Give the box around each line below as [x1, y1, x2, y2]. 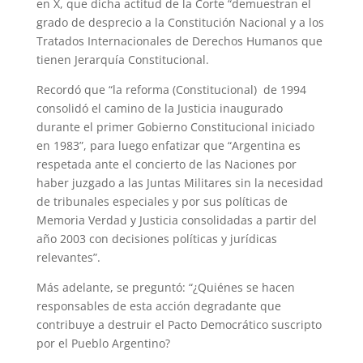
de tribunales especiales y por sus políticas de [36, 193, 288, 209]
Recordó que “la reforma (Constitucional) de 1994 [36, 81, 306, 97]
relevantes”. [36, 249, 100, 265]
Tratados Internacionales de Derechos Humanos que [36, 32, 322, 49]
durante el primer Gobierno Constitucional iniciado [36, 118, 314, 135]
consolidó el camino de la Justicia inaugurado [36, 100, 283, 116]
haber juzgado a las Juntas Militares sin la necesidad [36, 174, 323, 190]
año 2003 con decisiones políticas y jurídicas [36, 230, 277, 246]
